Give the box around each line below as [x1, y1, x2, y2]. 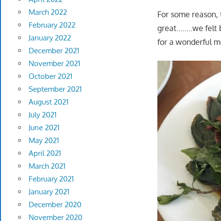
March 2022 [28, 7, 67, 17]
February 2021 [28, 174, 74, 184]
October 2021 [28, 72, 73, 81]
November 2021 [28, 59, 80, 69]
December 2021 [28, 46, 79, 56]
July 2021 [28, 110, 57, 120]
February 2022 [28, 20, 75, 30]
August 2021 [28, 97, 69, 107]
